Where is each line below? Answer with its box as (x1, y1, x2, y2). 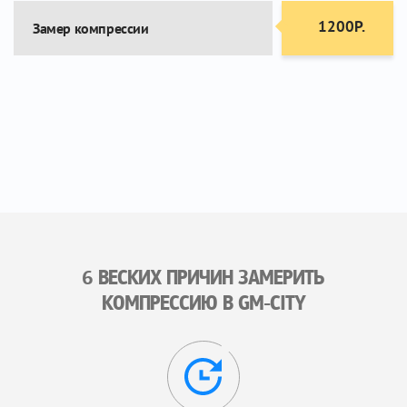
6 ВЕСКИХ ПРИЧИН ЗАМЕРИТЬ (82, 269, 325, 290)
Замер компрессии (33, 19, 149, 37)
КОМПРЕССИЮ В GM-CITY (101, 294, 305, 315)
